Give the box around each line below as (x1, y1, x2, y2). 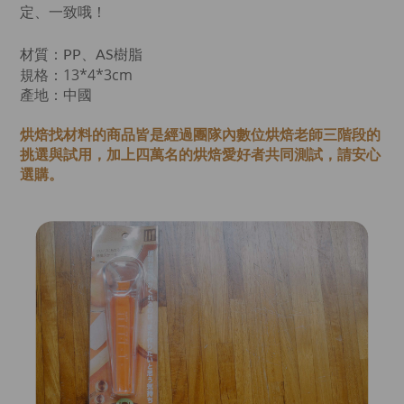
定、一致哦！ (20, 2, 106, 22)
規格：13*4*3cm (20, 65, 133, 85)
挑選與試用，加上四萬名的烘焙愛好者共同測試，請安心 (20, 144, 381, 164)
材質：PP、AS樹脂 (20, 48, 142, 62)
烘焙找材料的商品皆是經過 (20, 124, 193, 144)
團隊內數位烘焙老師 (193, 124, 323, 144)
